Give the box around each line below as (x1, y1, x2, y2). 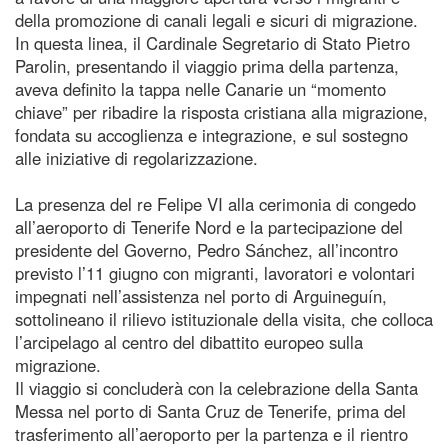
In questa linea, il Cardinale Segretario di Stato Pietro (15, 30, 410, 55)
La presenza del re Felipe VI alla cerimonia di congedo (15, 191, 416, 216)
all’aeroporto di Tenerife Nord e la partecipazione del (15, 214, 403, 239)
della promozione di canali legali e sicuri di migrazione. (15, 7, 418, 32)
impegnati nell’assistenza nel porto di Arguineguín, (15, 283, 387, 308)
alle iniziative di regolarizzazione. (15, 145, 258, 170)
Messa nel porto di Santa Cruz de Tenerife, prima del (15, 398, 406, 423)
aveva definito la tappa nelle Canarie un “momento (15, 76, 386, 101)
